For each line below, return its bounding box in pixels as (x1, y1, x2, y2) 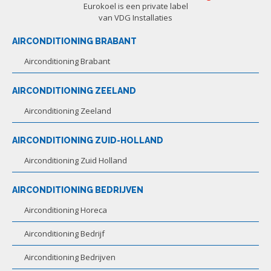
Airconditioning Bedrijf (24, 227, 105, 239)
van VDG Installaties (99, 11, 172, 23)
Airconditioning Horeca (24, 204, 107, 215)
